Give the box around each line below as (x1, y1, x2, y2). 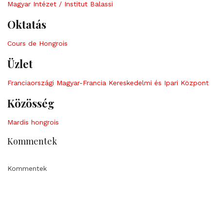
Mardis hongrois (7, 118, 59, 126)
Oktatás (7, 17, 46, 32)
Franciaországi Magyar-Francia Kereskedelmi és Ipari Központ (7, 79, 209, 87)
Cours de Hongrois (7, 39, 68, 47)
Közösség (7, 96, 54, 110)
